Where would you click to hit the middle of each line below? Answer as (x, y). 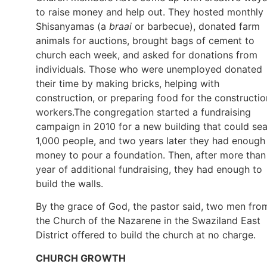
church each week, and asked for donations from (147, 55)
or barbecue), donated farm (196, 26)
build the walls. (69, 183)
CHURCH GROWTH (81, 258)
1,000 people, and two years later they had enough (150, 140)
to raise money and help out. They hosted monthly (150, 12)
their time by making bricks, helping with (128, 83)
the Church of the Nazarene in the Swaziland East (148, 221)
